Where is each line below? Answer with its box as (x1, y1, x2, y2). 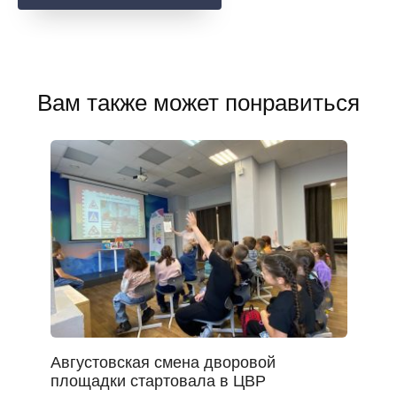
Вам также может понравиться (37, 90, 360, 115)
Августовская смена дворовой (50, 354, 276, 372)
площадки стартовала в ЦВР (50, 372, 266, 391)
